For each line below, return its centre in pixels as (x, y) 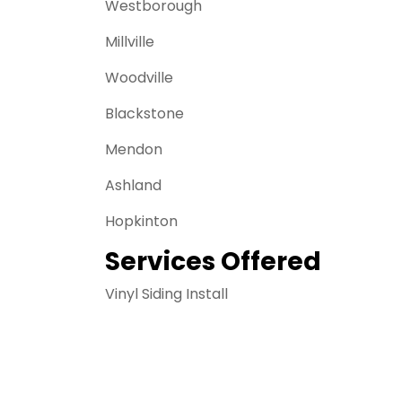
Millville (130, 42)
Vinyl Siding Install (166, 294)
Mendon (134, 149)
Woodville (139, 78)
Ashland (133, 185)
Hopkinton (141, 221)
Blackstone (144, 114)
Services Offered (213, 262)
